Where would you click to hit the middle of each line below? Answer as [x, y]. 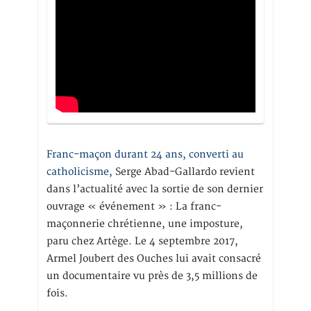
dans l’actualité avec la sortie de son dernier [155, 189]
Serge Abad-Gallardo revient [184, 171]
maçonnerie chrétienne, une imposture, [145, 224]
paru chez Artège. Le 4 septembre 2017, [142, 241]
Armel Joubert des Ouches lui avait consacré [154, 258]
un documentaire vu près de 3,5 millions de [152, 276]
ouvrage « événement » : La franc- [134, 206]
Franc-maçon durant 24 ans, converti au [145, 154]
